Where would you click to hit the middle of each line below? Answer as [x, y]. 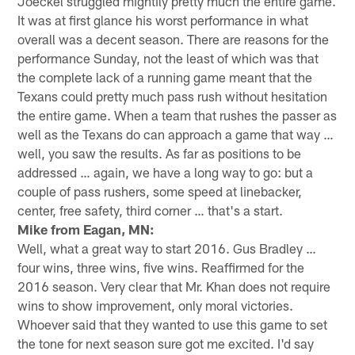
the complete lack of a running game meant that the [165, 76]
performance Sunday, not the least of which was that [168, 57]
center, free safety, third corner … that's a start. [151, 210]
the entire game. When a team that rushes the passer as [177, 115]
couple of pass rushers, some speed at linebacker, [160, 191]
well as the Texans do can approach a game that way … [176, 134]
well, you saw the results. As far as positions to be [160, 153]
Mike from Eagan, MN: [86, 229]
